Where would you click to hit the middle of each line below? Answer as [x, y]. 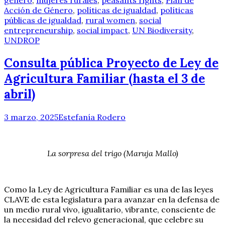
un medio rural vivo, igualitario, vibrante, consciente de [110, 209]
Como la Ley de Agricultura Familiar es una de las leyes [109, 189]
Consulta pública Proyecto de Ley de [111, 63]
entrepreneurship [38, 30]
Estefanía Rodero [92, 117]
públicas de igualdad [43, 20]
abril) [20, 94]
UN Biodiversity [162, 30]
